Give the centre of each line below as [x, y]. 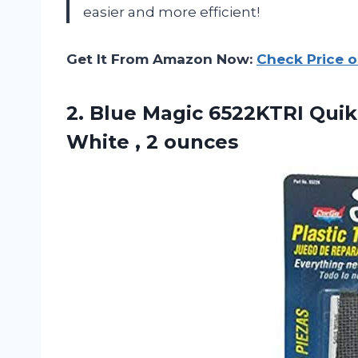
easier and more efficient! [171, 12]
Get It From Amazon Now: [161, 60]
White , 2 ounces [152, 142]
